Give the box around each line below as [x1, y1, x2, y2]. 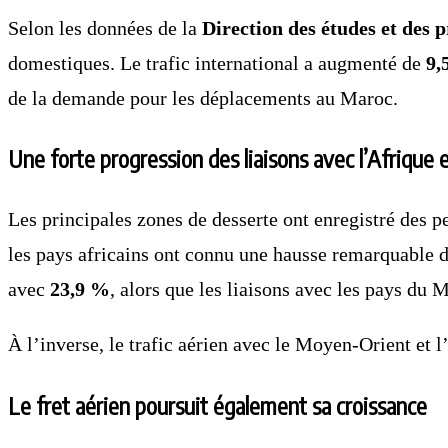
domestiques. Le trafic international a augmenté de [8, 51, 426, 74]
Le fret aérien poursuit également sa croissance [8, 390, 427, 420]
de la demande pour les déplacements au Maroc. [8, 86, 398, 109]
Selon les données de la [8, 16, 202, 39]
